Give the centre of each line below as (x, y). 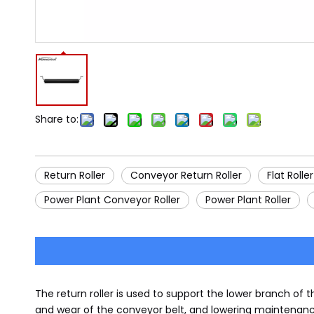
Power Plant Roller (248, 200)
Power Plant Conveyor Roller (112, 200)
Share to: (57, 120)
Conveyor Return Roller (186, 176)
